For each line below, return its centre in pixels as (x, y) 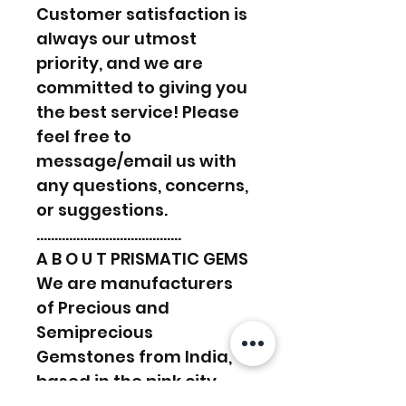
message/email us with (136, 160)
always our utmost (116, 38)
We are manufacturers (135, 283)
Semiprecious (95, 332)
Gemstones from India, (134, 356)
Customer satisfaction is (142, 14)
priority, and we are (120, 63)
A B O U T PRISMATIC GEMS (142, 258)
